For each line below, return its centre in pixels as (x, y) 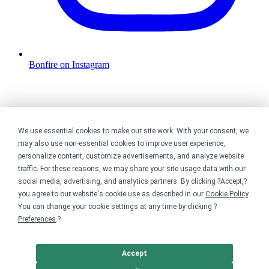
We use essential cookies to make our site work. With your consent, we (133, 131)
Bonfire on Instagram (69, 65)
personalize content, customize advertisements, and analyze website (131, 156)
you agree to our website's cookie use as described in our (112, 194)
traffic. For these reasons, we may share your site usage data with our (132, 169)
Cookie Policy (227, 194)
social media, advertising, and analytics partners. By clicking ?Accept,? (132, 181)
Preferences (37, 219)
